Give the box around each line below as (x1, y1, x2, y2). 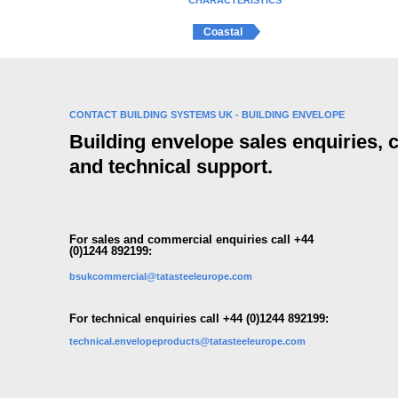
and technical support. (68, 155, 273, 178)
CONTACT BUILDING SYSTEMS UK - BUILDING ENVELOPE (68, 108, 345, 120)
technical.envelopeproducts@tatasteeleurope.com (68, 335, 306, 346)
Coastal (203, 25, 243, 38)
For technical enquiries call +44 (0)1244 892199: (68, 312, 329, 325)
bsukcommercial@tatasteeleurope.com (68, 270, 252, 282)
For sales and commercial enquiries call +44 (68, 233, 314, 246)
